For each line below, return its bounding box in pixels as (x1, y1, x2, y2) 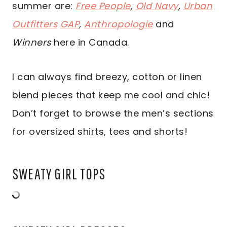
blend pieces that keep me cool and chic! (12, 89, 210, 102)
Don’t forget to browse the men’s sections (12, 107, 214, 120)
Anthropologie (84, 18, 153, 31)
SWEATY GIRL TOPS (12, 165, 106, 183)
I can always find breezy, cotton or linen (12, 70, 202, 84)
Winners (12, 36, 51, 49)
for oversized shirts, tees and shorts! (12, 125, 187, 138)
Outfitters (12, 18, 57, 31)
